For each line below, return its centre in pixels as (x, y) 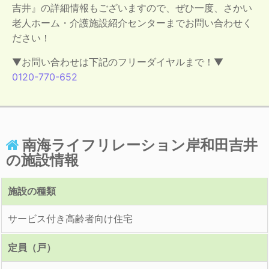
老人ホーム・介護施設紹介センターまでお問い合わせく (132, 23)
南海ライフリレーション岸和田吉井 (140, 145)
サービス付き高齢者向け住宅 (70, 218)
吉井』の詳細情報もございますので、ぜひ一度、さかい (132, 8)
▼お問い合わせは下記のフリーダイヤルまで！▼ (118, 62)
